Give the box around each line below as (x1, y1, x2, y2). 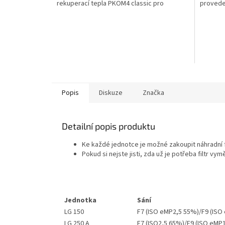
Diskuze (99, 87, 123, 98)
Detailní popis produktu (62, 120, 155, 132)
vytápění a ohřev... (57, 8, 111, 18)
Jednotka (64, 195, 96, 205)
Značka (143, 87, 164, 98)
